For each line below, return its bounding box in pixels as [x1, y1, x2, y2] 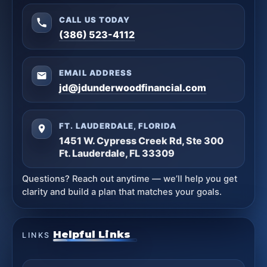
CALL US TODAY [59, 14, 130, 24]
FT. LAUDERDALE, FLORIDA [59, 120, 177, 131]
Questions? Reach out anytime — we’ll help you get [22, 173, 238, 184]
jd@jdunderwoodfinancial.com [59, 81, 207, 94]
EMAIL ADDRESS [59, 67, 132, 77]
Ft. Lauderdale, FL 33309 [59, 147, 175, 159]
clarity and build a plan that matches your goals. [22, 186, 222, 197]
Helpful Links [52, 228, 131, 240]
